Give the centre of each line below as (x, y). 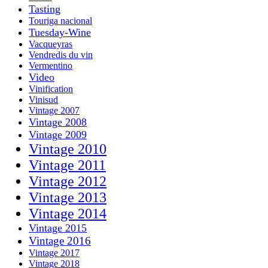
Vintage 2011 (67, 165)
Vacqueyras (51, 44)
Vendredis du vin (61, 54)
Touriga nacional (60, 20)
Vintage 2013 (68, 197)
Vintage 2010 (68, 149)
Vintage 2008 (58, 122)
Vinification (51, 89)
